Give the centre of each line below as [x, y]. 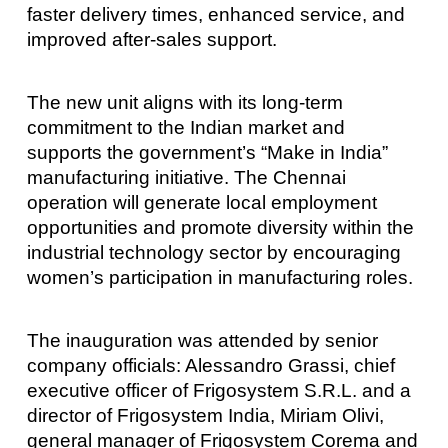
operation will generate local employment [201, 202]
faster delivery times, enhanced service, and [215, 14]
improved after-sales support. [151, 39]
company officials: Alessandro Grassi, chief [210, 366]
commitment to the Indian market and [185, 127]
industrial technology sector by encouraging [213, 252]
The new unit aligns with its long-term [184, 102]
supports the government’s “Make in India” [207, 152]
